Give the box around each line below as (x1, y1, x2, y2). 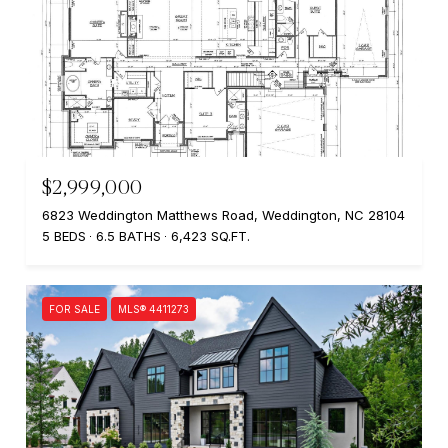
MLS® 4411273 (118, 302, 189, 315)
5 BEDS (42, 227, 86, 244)
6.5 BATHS (96, 227, 161, 244)
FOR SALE (49, 302, 100, 315)
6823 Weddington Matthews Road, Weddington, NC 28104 (42, 206, 405, 223)
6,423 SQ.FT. (171, 227, 250, 244)
